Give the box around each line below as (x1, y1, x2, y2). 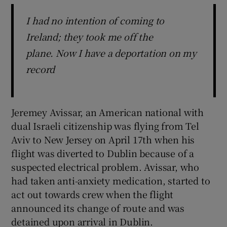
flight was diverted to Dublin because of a (11, 146, 195, 160)
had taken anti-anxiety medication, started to (11, 173, 210, 187)
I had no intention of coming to (26, 13, 165, 27)
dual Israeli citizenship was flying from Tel (11, 119, 199, 132)
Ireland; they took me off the (26, 29, 153, 43)
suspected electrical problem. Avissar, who (11, 160, 200, 173)
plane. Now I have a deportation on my (26, 46, 197, 59)
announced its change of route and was (11, 201, 185, 214)
